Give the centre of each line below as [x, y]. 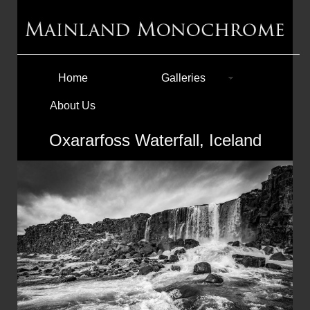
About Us [73, 105]
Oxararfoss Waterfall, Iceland [155, 140]
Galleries [184, 77]
